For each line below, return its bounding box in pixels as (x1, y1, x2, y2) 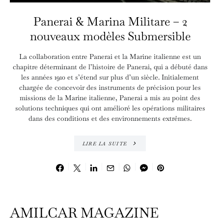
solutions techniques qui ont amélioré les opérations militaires (15, 104, 205, 112)
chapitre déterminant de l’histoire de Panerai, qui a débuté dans (12, 62, 208, 71)
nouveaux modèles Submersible (29, 28, 191, 44)
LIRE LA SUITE (82, 140, 127, 147)
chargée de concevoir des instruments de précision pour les (19, 83, 201, 92)
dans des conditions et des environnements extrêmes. (28, 114, 192, 123)
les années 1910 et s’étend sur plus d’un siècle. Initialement (21, 73, 199, 82)
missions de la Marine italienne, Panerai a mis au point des (20, 93, 200, 102)
